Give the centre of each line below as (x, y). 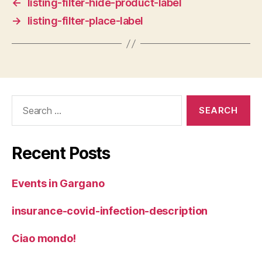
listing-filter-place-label (85, 21)
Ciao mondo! (44, 238)
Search (23, 101)
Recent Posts (61, 153)
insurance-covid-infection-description (110, 211)
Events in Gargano (58, 183)
